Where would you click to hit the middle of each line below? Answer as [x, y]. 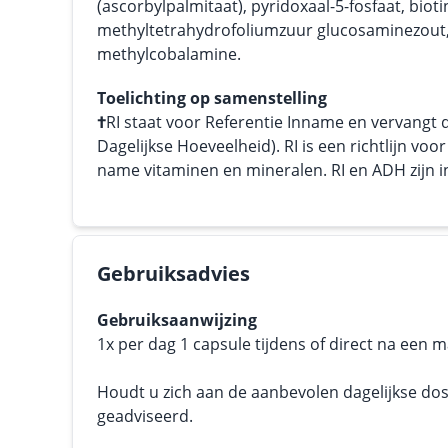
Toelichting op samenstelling [212, 98]
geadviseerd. [145, 416]
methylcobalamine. [169, 54]
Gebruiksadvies [173, 273]
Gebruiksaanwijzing [177, 320]
